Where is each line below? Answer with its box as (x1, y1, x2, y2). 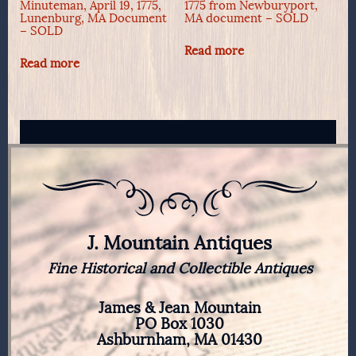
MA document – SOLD (184, 11, 308, 26)
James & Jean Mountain (98, 298, 261, 317)
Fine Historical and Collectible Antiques (47, 259, 312, 277)
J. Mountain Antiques (87, 230, 272, 254)
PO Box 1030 (135, 314, 224, 333)
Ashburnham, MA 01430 (97, 330, 262, 349)
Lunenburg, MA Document (20, 11, 167, 26)
